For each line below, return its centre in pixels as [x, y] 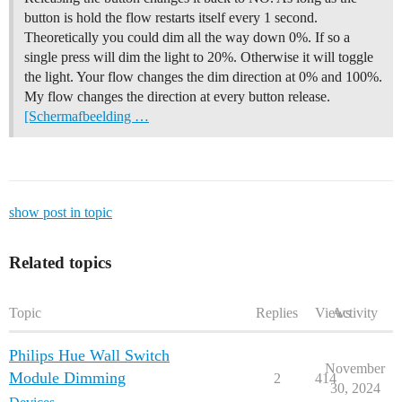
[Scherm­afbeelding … [87, 117]
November [355, 369]
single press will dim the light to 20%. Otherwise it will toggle [199, 57]
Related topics [60, 263]
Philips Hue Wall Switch [89, 356]
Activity [355, 313]
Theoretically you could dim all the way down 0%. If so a [187, 38]
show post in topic [61, 213]
